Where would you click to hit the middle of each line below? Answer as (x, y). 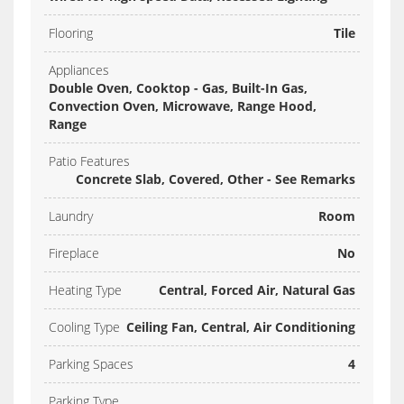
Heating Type (85, 290)
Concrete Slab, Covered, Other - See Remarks (216, 179)
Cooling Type (84, 327)
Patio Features (89, 161)
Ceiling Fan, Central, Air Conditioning (241, 327)
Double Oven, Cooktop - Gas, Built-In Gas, (178, 88)
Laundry (71, 216)
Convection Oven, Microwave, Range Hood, (183, 106)
